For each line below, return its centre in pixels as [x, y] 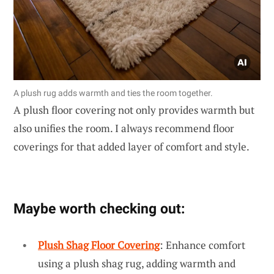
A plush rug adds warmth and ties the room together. [113, 93]
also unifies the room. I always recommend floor [124, 128]
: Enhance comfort [202, 245]
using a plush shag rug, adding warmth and [137, 263]
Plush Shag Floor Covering [99, 245]
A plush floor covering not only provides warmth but [134, 109]
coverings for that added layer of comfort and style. [131, 146]
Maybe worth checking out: [99, 208]
